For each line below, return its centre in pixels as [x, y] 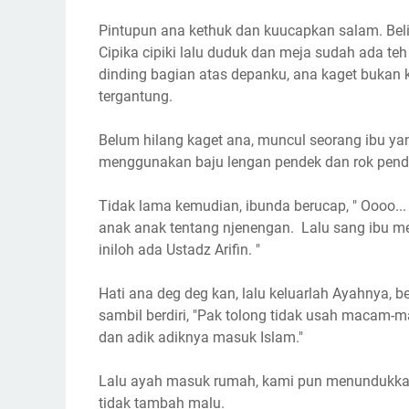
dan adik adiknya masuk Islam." [201, 337]
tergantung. [136, 96]
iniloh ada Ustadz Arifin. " [179, 249]
